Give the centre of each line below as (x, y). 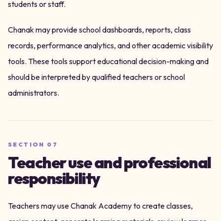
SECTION (28, 144)
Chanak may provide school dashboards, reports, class (99, 30)
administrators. (34, 93)
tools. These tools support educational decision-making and (108, 61)
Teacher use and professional (110, 162)
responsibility (54, 178)
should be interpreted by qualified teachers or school (96, 77)
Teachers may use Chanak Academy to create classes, (100, 206)
